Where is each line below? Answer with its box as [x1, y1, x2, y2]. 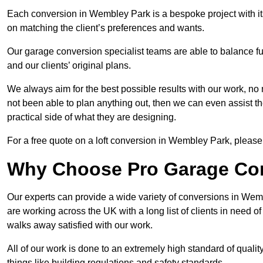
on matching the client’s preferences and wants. [7, 22, 207, 33]
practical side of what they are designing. [7, 112, 176, 122]
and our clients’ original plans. [7, 60, 131, 70]
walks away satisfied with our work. [7, 220, 153, 230]
